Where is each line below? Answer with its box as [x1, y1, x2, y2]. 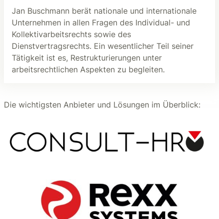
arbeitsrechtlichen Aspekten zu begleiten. [12, 64, 165, 74]
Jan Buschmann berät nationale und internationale [12, 5, 197, 16]
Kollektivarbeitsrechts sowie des [12, 29, 131, 39]
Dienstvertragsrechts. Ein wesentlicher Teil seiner [12, 41, 194, 51]
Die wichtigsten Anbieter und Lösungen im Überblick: [4, 99, 200, 109]
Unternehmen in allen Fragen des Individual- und [12, 17, 190, 27]
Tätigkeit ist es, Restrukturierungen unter [12, 52, 162, 63]
